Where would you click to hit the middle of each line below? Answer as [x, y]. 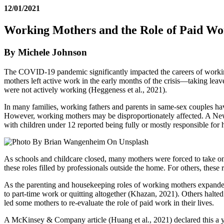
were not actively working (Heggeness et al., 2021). [86, 89]
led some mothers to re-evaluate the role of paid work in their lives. [109, 202]
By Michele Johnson [45, 52]
